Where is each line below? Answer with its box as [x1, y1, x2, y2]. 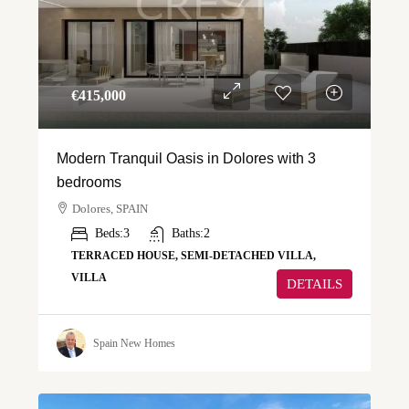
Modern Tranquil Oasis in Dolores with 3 [57, 151, 316, 167]
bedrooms [57, 174, 121, 191]
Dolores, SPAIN [72, 202, 148, 216]
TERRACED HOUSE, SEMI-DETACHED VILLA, [71, 249, 316, 263]
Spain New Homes [93, 336, 175, 350]
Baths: [172, 226, 204, 241]
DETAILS [287, 277, 342, 292]
